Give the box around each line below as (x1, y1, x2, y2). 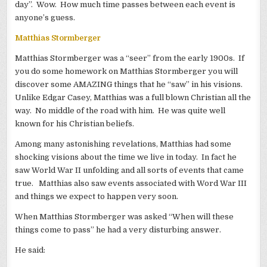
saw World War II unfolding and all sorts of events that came (15, 166, 244, 175)
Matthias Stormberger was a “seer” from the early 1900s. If (15, 54, 245, 63)
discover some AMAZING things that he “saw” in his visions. (15, 80, 245, 89)
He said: (15, 246, 46, 255)
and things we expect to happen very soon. (15, 192, 179, 201)
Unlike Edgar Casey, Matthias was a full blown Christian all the (15, 93, 252, 103)
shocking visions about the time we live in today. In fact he (15, 153, 237, 162)
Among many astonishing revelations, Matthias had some (15, 139, 232, 149)
